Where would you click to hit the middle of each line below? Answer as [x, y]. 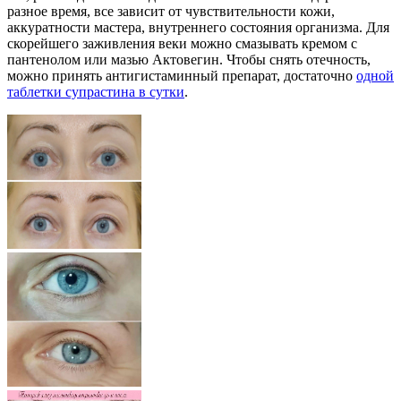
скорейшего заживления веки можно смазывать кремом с [182, 43]
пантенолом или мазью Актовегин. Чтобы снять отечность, [189, 59]
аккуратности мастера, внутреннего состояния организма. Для [198, 27]
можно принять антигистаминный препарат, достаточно [182, 75]
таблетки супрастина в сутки [96, 91]
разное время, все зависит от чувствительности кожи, [171, 11]
